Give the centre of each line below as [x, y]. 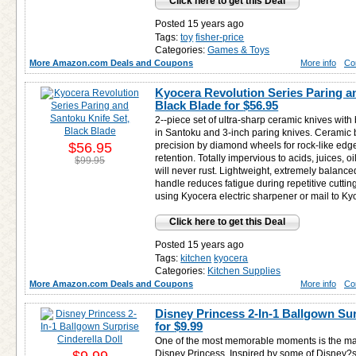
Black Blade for [199, 105]
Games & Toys [239, 50]
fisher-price [220, 37]
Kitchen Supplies [244, 271]
